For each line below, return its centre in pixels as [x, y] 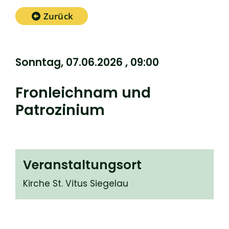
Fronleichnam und [83, 93]
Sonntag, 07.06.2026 [69, 62]
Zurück [58, 16]
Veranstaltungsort [82, 165]
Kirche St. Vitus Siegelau [76, 184]
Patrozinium [60, 110]
